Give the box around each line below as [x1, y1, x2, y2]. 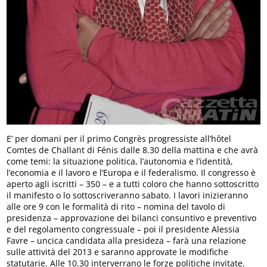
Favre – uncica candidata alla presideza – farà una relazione [7, 235, 247, 247]
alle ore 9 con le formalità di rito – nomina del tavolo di [7, 201, 226, 213]
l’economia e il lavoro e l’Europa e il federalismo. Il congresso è [7, 167, 256, 179]
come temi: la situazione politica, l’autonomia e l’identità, [7, 156, 234, 167]
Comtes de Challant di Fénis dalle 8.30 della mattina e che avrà [7, 144, 259, 156]
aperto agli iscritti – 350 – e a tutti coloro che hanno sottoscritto [7, 178, 259, 190]
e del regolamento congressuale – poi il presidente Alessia [7, 223, 240, 235]
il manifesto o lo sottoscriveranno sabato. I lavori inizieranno [7, 190, 249, 201]
